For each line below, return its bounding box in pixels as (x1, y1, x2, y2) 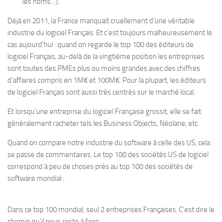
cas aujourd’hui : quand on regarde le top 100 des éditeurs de (7, 40, 194, 49)
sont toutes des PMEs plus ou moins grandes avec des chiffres (7, 64, 200, 73)
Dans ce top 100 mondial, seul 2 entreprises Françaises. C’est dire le (7, 205, 215, 214)
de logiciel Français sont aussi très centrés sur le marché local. (7, 88, 195, 97)
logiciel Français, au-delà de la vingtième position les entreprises (7, 52, 204, 61)
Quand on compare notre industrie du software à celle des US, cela (7, 138, 210, 147)
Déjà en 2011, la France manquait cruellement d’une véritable (7, 16, 195, 25)
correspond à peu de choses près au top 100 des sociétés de (7, 162, 193, 171)
